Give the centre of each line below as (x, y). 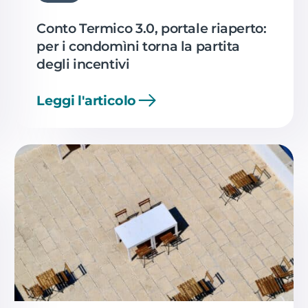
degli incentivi (83, 64)
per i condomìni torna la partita (139, 46)
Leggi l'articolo (87, 100)
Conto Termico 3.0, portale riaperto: (152, 28)
